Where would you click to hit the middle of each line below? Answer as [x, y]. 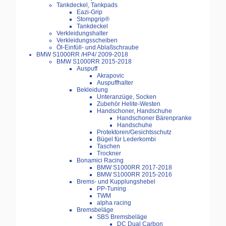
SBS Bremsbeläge [122, 217]
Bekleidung [92, 90]
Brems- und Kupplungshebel [116, 182]
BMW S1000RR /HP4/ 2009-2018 [82, 55]
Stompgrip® [93, 19]
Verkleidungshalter [82, 34]
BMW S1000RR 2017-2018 [134, 168]
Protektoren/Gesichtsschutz [134, 132]
